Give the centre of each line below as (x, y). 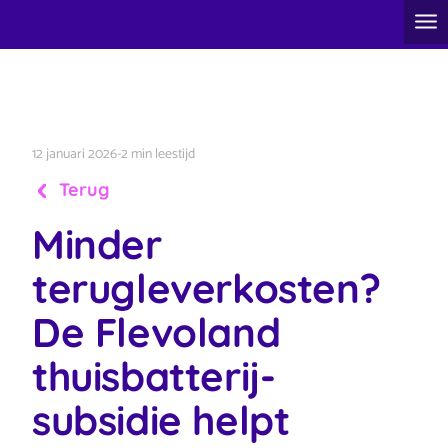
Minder (97, 244)
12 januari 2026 (74, 154)
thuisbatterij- (154, 376)
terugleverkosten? (206, 288)
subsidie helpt (161, 420)
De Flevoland (156, 332)
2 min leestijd (158, 154)
